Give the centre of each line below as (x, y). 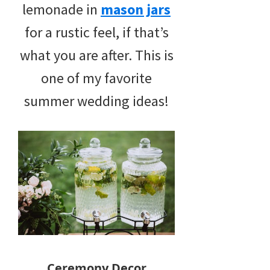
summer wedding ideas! (96, 101)
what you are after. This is (96, 55)
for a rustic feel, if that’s (96, 33)
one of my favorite (96, 78)
